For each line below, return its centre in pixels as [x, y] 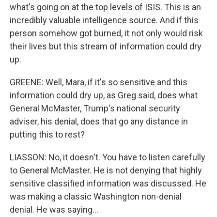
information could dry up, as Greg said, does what [104, 95]
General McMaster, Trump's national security [95, 108]
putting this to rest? [47, 134]
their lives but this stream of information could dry [106, 46]
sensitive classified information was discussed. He [108, 183]
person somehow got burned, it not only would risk [106, 33]
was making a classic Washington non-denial [96, 196]
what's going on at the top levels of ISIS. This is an [105, 7]
